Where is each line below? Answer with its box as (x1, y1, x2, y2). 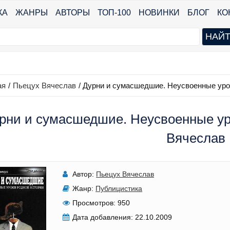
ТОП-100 (98, 8, 131, 17)
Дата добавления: (72, 213, 133, 221)
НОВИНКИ (139, 8, 180, 17)
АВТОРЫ (55, 8, 90, 17)
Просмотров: (72, 199, 116, 207)
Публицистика (95, 184, 143, 193)
